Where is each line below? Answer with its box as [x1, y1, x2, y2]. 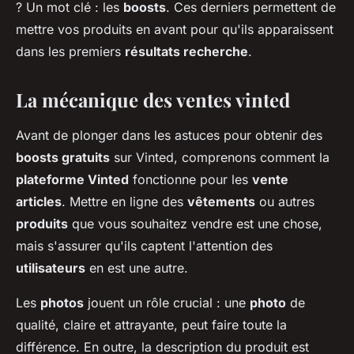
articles [16, 193, 62, 209]
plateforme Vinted [16, 171, 129, 187]
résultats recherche [125, 43, 248, 59]
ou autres [255, 193, 314, 209]
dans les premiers [16, 43, 125, 59]
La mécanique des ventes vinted [16, 86, 290, 112]
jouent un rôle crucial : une [84, 294, 250, 311]
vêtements [187, 193, 255, 209]
